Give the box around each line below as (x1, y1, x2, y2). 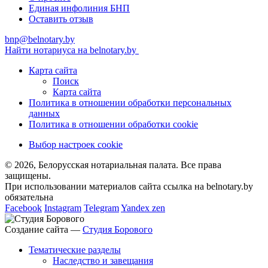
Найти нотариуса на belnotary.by (5, 45, 136, 56)
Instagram (44, 203, 81, 214)
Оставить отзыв (29, 14, 93, 25)
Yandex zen (121, 203, 165, 214)
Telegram (84, 203, 119, 214)
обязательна (5, 192, 53, 203)
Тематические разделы (29, 245, 121, 255)
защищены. (5, 170, 51, 181)
